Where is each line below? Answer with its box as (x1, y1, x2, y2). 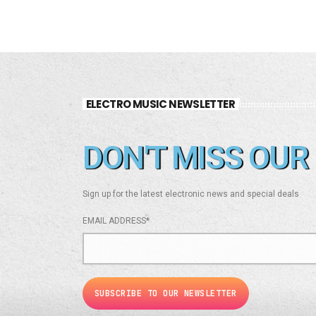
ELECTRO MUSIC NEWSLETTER (85, 97, 236, 112)
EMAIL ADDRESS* (83, 216, 150, 226)
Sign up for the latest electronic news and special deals (83, 189, 299, 200)
